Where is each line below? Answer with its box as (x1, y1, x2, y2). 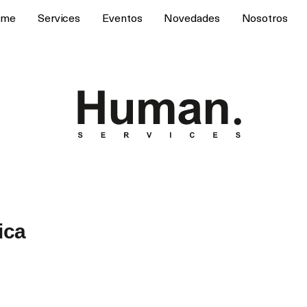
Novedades (164, 14, 220, 25)
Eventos (102, 14, 143, 25)
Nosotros (241, 14, 288, 25)
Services (37, 14, 81, 25)
